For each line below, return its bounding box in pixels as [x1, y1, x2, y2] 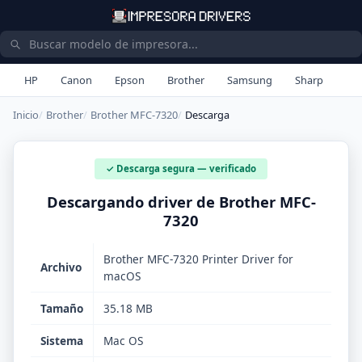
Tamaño [40, 300, 83, 316]
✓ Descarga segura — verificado [106, 162, 256, 175]
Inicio [13, 107, 39, 122]
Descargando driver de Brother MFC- [46, 191, 316, 212]
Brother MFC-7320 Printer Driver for [103, 250, 293, 267]
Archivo [40, 259, 82, 275]
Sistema [40, 332, 83, 348]
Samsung [227, 73, 272, 87]
